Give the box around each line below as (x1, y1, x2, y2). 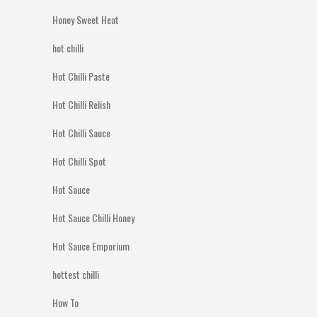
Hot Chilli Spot (52, 154, 106, 168)
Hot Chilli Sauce (52, 125, 110, 140)
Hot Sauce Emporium (52, 238, 129, 253)
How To (52, 295, 79, 310)
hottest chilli (52, 267, 99, 282)
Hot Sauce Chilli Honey (52, 210, 134, 225)
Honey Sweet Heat (52, 12, 119, 27)
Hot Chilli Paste (52, 69, 110, 83)
